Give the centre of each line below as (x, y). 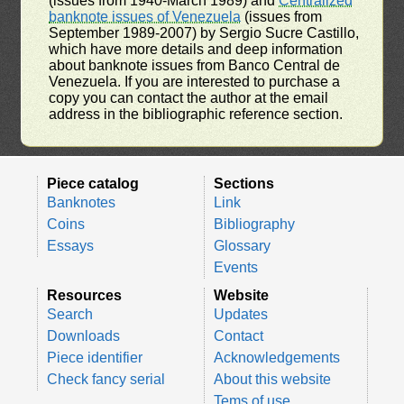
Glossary (242, 245)
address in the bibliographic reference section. (196, 114)
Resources (84, 295)
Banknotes (81, 202)
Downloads (83, 335)
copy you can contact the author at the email (189, 97)
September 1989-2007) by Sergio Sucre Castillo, (204, 32)
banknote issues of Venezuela (145, 16)
